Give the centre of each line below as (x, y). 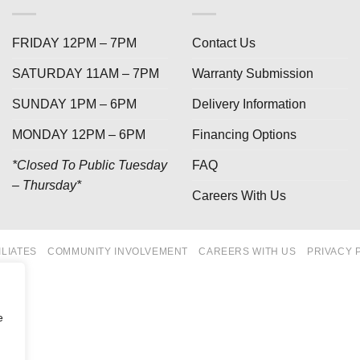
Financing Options (244, 134)
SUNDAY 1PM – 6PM (74, 104)
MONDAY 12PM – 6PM (79, 134)
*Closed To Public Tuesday (90, 165)
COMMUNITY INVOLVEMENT (118, 251)
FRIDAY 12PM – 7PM (74, 43)
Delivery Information (249, 104)
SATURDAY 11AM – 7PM (86, 73)
